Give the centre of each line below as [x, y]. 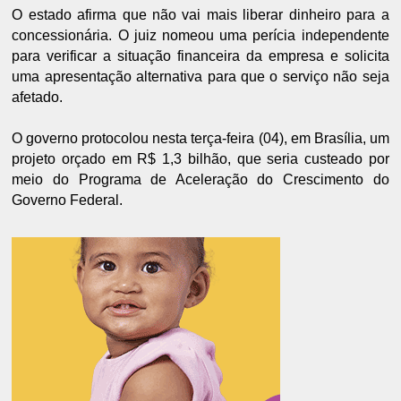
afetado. [38, 98]
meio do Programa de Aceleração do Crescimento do [200, 180]
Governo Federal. [68, 200]
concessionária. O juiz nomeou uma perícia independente [200, 36]
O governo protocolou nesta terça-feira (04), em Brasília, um [200, 139]
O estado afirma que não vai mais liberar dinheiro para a [200, 15]
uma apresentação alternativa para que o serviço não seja [200, 77]
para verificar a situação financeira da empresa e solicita [200, 56]
